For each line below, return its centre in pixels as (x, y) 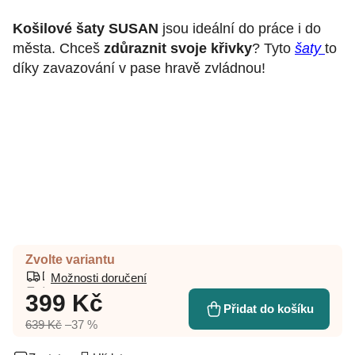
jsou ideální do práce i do (240, 28)
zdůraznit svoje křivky (178, 48)
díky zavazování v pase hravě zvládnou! (141, 68)
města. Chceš (58, 48)
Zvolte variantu (70, 259)
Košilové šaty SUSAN (86, 28)
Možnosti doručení (99, 278)
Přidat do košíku (269, 308)
